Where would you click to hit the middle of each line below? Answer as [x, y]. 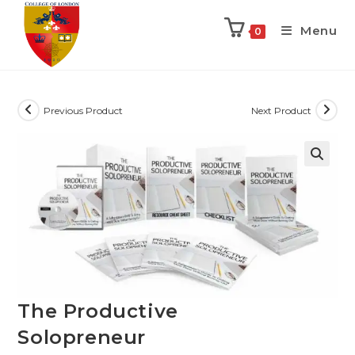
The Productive [98, 311]
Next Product [281, 110]
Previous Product [84, 110]
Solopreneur [82, 338]
